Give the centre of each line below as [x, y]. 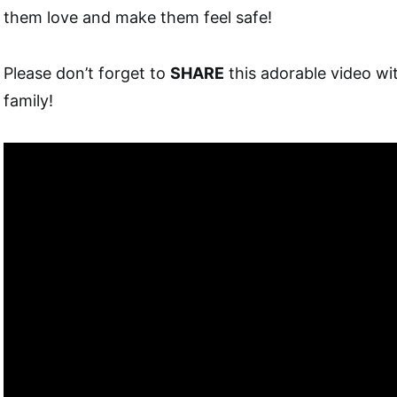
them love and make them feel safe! [138, 17]
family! [28, 101]
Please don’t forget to [87, 73]
